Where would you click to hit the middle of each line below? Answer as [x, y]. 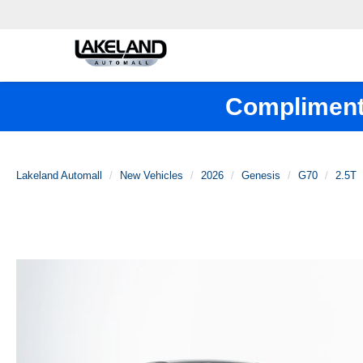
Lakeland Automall [59, 175]
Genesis [261, 175]
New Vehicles [152, 175]
